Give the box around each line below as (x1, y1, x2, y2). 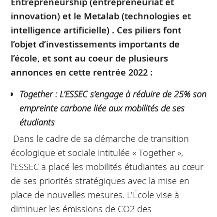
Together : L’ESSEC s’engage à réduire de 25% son (19, 87, 206, 100)
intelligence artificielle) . (11, 23, 117, 36)
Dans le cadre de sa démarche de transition (13, 132, 189, 145)
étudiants (19, 115, 55, 128)
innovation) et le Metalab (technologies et (11, 9, 191, 22)
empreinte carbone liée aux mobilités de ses (19, 101, 185, 114)
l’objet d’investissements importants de (11, 37, 180, 50)
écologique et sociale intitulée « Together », (11, 146, 184, 159)
